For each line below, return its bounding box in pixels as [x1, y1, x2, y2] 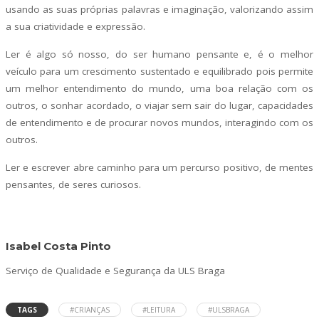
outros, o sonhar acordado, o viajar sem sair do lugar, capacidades [6, 98, 313, 112]
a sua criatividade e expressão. [6, 19, 145, 33]
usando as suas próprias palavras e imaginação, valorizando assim [6, 2, 313, 16]
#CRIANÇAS [70, 305, 110, 315]
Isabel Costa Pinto [6, 239, 111, 253]
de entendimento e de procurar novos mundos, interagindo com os [6, 115, 313, 129]
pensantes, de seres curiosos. [6, 177, 141, 191]
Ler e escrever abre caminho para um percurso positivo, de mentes [6, 160, 313, 174]
